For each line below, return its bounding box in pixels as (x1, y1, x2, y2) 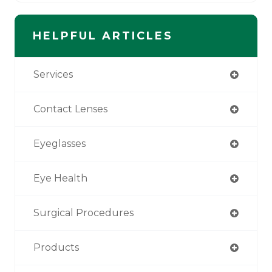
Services (33, 69, 73, 81)
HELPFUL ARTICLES (33, 29, 173, 43)
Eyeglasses (33, 138, 86, 150)
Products (33, 242, 79, 254)
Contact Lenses (33, 103, 107, 115)
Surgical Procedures (33, 207, 134, 219)
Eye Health (33, 172, 87, 185)
